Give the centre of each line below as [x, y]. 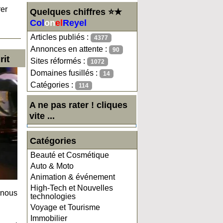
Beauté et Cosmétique [70, 155]
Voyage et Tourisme [65, 207]
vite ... [42, 116]
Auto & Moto [52, 166]
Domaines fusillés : [65, 73]
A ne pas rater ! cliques [78, 105]
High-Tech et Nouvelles [72, 188]
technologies [53, 196]
